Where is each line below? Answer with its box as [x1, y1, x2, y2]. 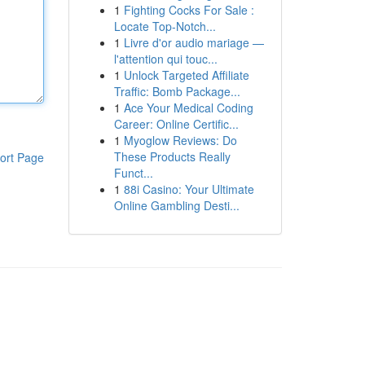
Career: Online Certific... [113, 116, 239, 132]
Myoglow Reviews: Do [123, 132, 237, 148]
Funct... [113, 165, 153, 181]
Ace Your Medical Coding [123, 99, 253, 116]
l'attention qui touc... [113, 51, 218, 67]
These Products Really [113, 148, 231, 165]
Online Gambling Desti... [113, 197, 240, 213]
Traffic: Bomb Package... [113, 83, 240, 99]
